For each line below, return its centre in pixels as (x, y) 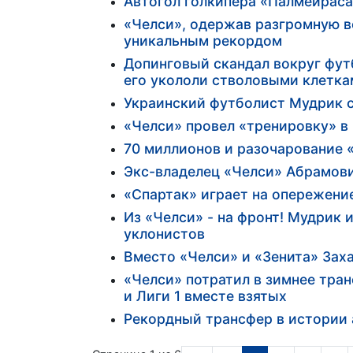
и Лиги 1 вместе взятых (205, 296)
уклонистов (164, 234)
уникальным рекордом (203, 41)
